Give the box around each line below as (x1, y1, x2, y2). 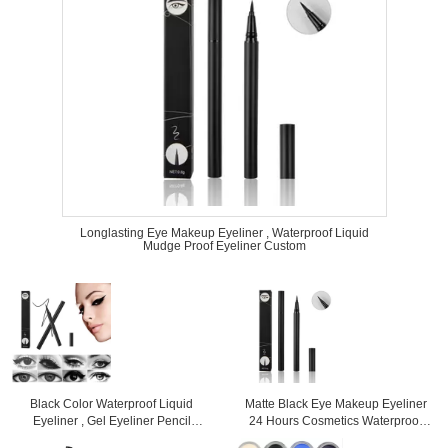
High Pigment (298, 431, 373, 445)
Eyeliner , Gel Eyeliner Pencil (32, 414, 191, 428)
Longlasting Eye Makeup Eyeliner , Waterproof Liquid (79, 226, 369, 240)
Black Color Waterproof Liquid (30, 397, 194, 411)
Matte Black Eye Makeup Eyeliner (244, 397, 427, 411)
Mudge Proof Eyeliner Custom (142, 239, 306, 253)
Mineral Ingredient (62, 431, 162, 445)
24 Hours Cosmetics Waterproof (249, 414, 423, 428)
